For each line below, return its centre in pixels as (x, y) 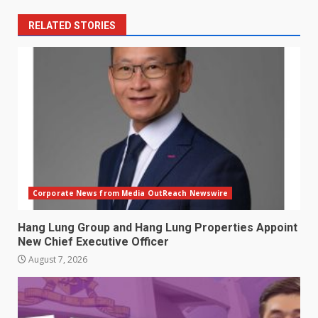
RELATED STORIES (72, 26)
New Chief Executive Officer (93, 242)
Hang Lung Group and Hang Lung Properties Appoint (158, 228)
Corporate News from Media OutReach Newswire (131, 193)
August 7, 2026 (57, 260)
